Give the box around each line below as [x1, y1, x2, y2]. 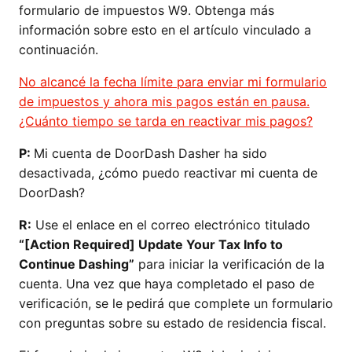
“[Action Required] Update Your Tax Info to [19, 236, 283, 252]
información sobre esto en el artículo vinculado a [19, 22, 311, 38]
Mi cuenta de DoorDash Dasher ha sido [34, 145, 267, 161]
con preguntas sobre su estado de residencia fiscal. [19, 315, 326, 331]
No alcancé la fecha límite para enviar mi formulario [19, 74, 327, 90]
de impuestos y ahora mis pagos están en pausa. [19, 93, 310, 109]
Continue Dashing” [19, 256, 134, 272]
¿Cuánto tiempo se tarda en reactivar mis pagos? [19, 113, 313, 129]
